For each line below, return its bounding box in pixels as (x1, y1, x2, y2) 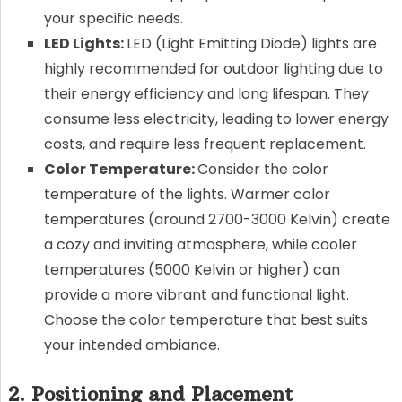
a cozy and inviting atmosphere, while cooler (43, 233, 357, 255)
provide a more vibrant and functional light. (43, 284, 349, 305)
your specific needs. (43, 7, 183, 29)
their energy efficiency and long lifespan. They (43, 83, 369, 104)
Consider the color (197, 158, 328, 179)
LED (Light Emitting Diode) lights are (126, 32, 377, 54)
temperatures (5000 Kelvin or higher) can (43, 258, 340, 280)
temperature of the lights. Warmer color (43, 183, 330, 205)
